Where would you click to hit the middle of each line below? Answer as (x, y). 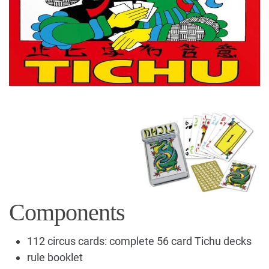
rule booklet (55, 257)
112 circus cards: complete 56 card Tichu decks (139, 241)
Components (67, 212)
